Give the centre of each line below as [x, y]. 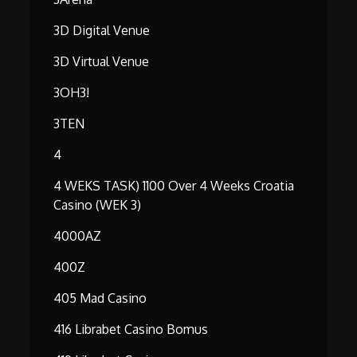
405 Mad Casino [100, 298]
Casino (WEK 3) [98, 205]
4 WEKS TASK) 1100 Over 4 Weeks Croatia [174, 186]
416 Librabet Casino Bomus [131, 330]
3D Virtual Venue [102, 62]
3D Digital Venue [102, 31]
